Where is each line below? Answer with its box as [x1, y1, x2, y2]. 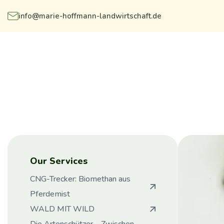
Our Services [30, 155, 87, 167]
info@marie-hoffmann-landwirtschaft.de [18, 11, 161, 21]
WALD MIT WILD [30, 203, 94, 214]
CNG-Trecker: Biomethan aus [30, 173, 130, 184]
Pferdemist [30, 188, 70, 199]
